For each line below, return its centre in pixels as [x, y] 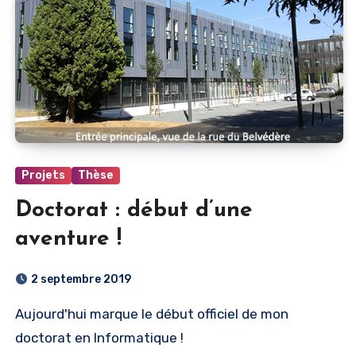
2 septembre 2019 [81, 279]
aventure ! [68, 239]
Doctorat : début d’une [134, 211]
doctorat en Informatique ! [99, 338]
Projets [43, 175]
